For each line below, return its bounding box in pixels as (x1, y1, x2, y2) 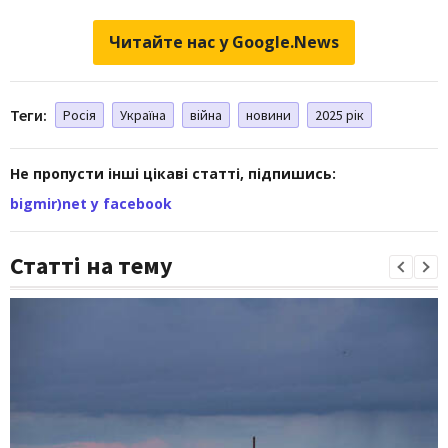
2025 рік (315, 105, 364, 124)
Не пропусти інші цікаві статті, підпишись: (10, 163, 336, 183)
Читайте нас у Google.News (109, 30, 339, 53)
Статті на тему (10, 249, 173, 281)
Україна (120, 105, 166, 124)
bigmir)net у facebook (10, 193, 172, 213)
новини (246, 105, 291, 124)
